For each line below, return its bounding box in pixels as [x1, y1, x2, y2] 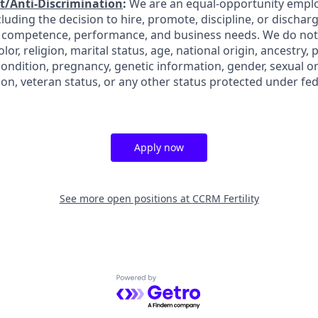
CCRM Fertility [192, 192, 259, 205]
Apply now [134, 141, 184, 154]
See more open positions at [59, 192, 192, 205]
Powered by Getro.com [116, 274, 240, 290]
